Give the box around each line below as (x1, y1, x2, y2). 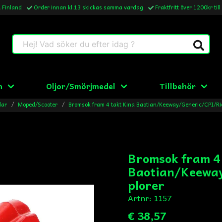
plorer (128, 175, 165, 194)
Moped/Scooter (18, 100, 58, 109)
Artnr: (128, 191, 154, 204)
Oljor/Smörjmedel (46, 79, 116, 92)
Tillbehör (160, 79, 196, 92)
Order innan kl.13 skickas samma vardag (34, 2, 143, 11)
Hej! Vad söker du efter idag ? (12, 34, 120, 47)
